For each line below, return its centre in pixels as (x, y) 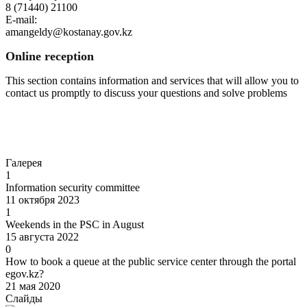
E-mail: (21, 20)
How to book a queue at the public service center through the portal (151, 262)
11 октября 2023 (42, 200)
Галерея (24, 163)
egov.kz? (25, 274)
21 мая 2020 (33, 286)
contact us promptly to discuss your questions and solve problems (146, 93)
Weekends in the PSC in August (75, 225)
